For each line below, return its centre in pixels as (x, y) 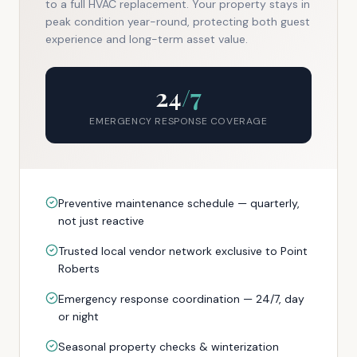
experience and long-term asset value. (147, 39)
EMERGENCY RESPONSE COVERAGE (178, 121)
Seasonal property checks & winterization (169, 347)
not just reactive (101, 221)
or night (78, 316)
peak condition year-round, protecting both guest (178, 22)
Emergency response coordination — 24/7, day (181, 299)
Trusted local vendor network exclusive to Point (183, 251)
